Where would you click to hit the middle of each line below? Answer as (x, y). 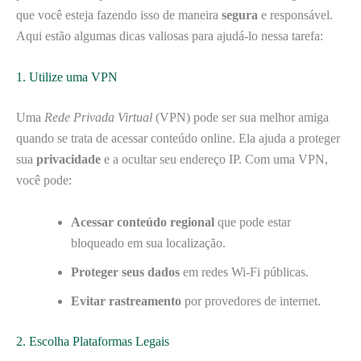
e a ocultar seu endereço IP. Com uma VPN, (214, 160)
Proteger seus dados (125, 272)
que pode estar (253, 222)
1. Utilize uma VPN (67, 77)
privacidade (68, 160)
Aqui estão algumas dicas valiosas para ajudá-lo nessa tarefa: (170, 35)
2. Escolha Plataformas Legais (93, 341)
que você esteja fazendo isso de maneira (119, 15)
